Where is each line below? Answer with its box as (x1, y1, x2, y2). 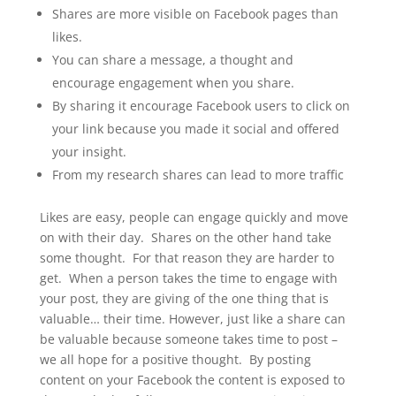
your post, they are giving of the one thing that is (39, 290, 329, 308)
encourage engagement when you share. (51, 74, 294, 92)
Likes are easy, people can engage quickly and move (39, 209, 348, 226)
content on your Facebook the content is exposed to (39, 371, 345, 389)
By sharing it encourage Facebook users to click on (51, 97, 350, 115)
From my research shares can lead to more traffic (51, 166, 344, 184)
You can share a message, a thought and (51, 51, 293, 69)
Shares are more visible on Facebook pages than (51, 5, 339, 23)
